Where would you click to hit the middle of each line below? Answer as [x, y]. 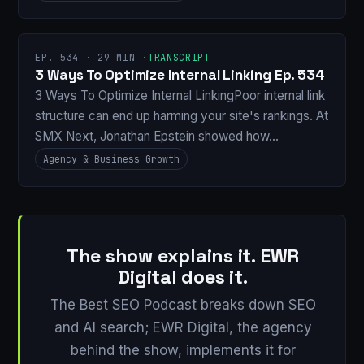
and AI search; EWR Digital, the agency [183, 327]
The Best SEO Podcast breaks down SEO [183, 304]
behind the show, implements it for [183, 350]
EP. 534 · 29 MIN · [91, 58]
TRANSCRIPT [179, 58]
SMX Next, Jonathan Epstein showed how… [157, 136]
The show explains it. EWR [183, 256]
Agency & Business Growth [111, 159]
